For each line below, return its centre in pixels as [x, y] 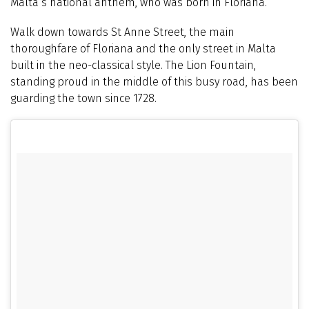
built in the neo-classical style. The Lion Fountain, [133, 65]
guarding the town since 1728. [83, 98]
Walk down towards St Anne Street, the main [122, 32]
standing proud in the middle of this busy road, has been [154, 81]
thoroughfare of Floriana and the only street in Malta [143, 48]
